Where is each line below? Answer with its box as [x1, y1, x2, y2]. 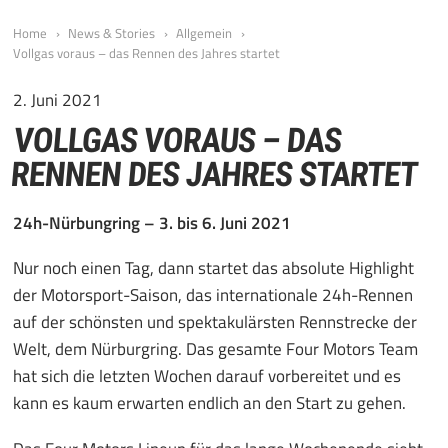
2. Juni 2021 [13, 86, 102, 113]
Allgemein [176, 23, 232, 44]
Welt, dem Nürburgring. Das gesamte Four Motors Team [13, 336, 418, 363]
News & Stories [68, 23, 155, 44]
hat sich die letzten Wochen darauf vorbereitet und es [13, 363, 401, 390]
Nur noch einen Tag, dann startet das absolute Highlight [13, 255, 414, 282]
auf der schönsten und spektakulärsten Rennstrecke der [13, 309, 417, 336]
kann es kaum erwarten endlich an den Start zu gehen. [13, 390, 406, 417]
